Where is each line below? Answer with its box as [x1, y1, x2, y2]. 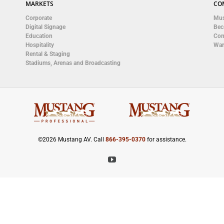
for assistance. [145, 136, 186, 143]
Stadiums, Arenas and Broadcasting [25, 59, 120, 66]
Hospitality [25, 41, 54, 48]
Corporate [25, 14, 52, 21]
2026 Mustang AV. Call [42, 136, 105, 143]
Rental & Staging [25, 50, 70, 57]
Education [25, 32, 52, 39]
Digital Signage [25, 23, 65, 30]
